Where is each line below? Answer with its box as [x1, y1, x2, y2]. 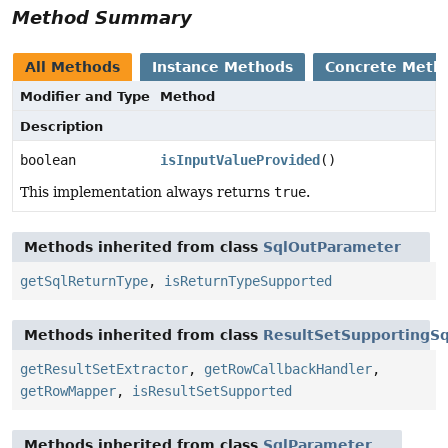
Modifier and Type [20, 89, 150, 105]
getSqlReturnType [20, 273, 148, 290]
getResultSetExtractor [20, 361, 188, 378]
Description [20, 119, 103, 135]
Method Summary [12, 7, 192, 29]
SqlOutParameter [263, 239, 401, 256]
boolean [20, 152, 76, 169]
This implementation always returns [20, 184, 274, 201]
